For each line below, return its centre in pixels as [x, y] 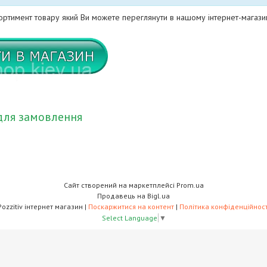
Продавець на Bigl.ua [133, 196]
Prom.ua [190, 185]
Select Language [129, 218]
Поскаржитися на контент [131, 207]
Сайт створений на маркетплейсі [120, 185]
